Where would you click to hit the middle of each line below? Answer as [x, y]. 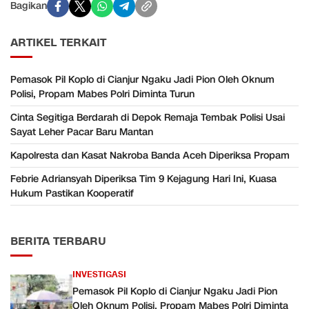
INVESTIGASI [99, 274]
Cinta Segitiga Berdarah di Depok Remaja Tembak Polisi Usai [148, 117]
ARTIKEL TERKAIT [58, 42]
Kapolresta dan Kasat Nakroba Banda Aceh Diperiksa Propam [150, 155]
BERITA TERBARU [58, 241]
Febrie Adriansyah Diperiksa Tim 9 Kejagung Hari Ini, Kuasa [143, 179]
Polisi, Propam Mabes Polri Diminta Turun [102, 94]
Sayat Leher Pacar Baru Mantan [82, 132]
